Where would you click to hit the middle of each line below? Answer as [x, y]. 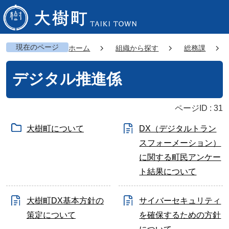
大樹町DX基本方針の [65, 200]
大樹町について [55, 128]
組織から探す [137, 48]
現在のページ [38, 47]
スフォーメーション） [180, 143]
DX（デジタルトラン [178, 128]
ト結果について [168, 171]
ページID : [194, 108]
